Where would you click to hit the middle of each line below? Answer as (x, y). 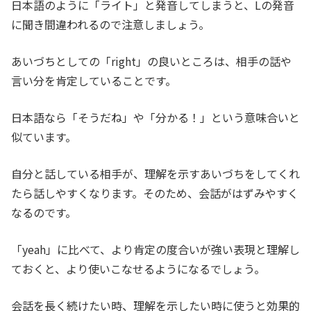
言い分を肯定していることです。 (94, 81)
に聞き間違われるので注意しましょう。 (110, 25)
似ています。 (44, 137)
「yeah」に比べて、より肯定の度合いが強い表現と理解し (155, 250)
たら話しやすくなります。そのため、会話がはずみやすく (155, 193)
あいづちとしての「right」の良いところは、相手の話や (151, 61)
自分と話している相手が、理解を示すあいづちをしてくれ (155, 174)
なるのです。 (44, 213)
